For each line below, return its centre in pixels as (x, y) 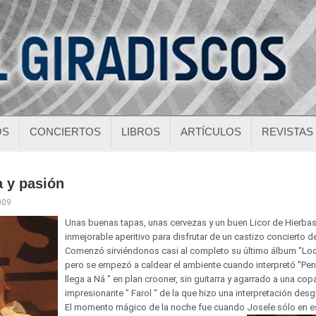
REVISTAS (287, 132)
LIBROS (141, 132)
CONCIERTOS (65, 132)
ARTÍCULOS (211, 132)
